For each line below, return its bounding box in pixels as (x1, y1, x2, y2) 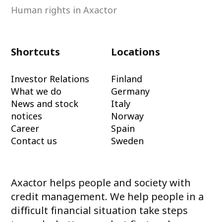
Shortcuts (11, 45, 60, 59)
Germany (111, 85, 150, 98)
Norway (111, 110, 144, 122)
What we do (11, 85, 62, 98)
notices (11, 110, 43, 122)
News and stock (11, 98, 79, 110)
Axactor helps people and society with (11, 176, 191, 190)
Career (11, 122, 40, 135)
